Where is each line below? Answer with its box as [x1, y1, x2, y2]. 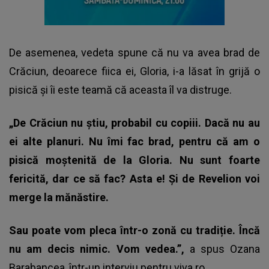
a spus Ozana [189, 243, 260, 256]
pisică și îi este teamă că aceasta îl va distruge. [9, 83, 232, 97]
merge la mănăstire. [9, 191, 109, 204]
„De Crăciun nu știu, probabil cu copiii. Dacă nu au [9, 116, 260, 130]
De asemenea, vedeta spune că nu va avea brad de [9, 46, 260, 59]
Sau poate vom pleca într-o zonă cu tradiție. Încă [9, 224, 260, 237]
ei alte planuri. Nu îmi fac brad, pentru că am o [9, 135, 260, 148]
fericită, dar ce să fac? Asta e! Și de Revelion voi [9, 172, 260, 186]
